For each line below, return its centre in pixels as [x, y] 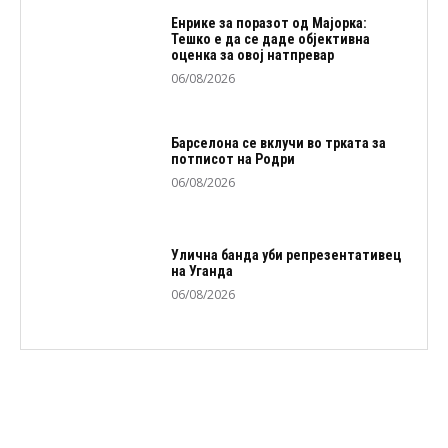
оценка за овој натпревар [252, 55]
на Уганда [201, 270]
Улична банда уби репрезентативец [285, 254]
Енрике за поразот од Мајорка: [268, 23]
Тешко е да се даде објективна [270, 39]
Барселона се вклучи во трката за [278, 143]
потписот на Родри [232, 159]
